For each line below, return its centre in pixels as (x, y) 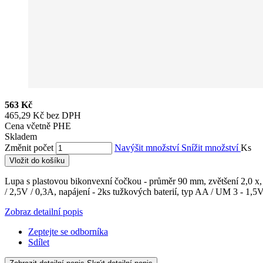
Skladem (21, 136)
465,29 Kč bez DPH (43, 115)
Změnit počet (29, 147)
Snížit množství (211, 147)
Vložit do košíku (37, 160)
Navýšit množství (148, 147)
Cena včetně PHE (38, 126)
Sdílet (39, 242)
